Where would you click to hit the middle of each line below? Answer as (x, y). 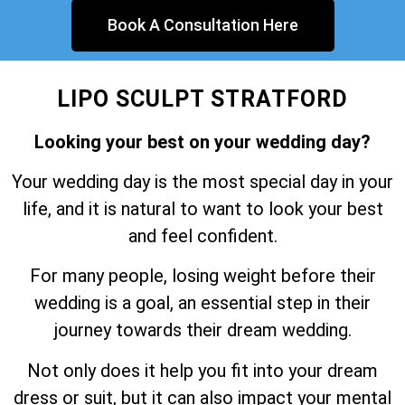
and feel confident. (202, 236)
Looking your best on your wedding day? (202, 141)
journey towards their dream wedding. (202, 330)
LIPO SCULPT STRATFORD (202, 99)
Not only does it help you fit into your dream (202, 370)
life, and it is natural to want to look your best (202, 209)
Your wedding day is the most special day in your (202, 182)
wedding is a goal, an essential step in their (202, 303)
